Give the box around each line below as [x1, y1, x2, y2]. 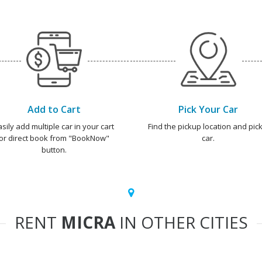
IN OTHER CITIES [115, 211, 248, 233]
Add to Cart [27, 103, 81, 116]
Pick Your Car [178, 103, 238, 116]
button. [41, 144, 67, 155]
